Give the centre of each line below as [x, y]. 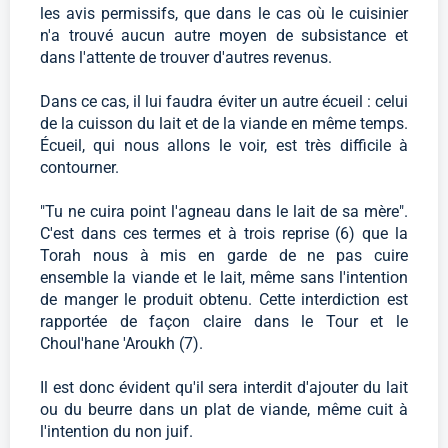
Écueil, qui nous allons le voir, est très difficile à [224, 146]
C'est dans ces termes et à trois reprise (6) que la [224, 234]
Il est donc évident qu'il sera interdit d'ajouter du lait [224, 388]
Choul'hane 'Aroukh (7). [121, 344]
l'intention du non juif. [116, 432]
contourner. [79, 168]
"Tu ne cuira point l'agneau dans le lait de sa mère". [224, 212]
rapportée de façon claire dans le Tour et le [224, 322]
